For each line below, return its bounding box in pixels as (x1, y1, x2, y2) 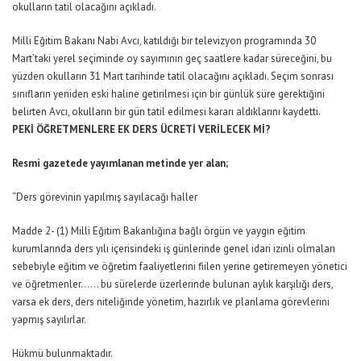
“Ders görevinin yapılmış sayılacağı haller (12, 190, 197, 205)
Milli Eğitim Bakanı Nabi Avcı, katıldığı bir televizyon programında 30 (12, 34, 316, 48)
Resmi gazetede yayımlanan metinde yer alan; (12, 156, 228, 171)
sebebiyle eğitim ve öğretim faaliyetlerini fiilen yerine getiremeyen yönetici (12, 259, 347, 274)
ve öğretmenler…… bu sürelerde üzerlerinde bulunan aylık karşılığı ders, (12, 277, 333, 292)
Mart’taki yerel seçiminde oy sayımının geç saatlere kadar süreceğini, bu (12, 52, 332, 66)
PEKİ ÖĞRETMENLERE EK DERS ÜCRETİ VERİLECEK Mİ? (12, 122, 271, 137)
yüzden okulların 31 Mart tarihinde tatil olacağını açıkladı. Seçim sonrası (12, 69, 334, 84)
